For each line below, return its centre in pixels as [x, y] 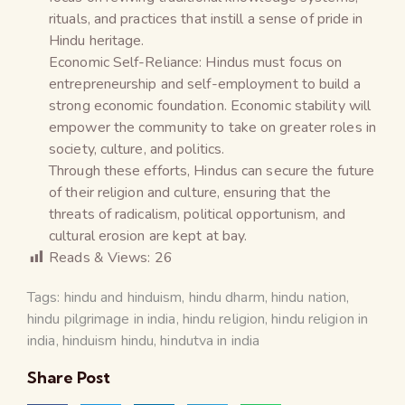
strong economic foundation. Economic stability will [210, 105]
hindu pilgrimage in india [102, 319]
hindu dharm [226, 297]
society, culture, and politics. [137, 149]
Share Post [69, 377]
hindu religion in [320, 319]
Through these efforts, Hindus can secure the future [212, 170]
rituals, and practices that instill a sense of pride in [206, 19]
